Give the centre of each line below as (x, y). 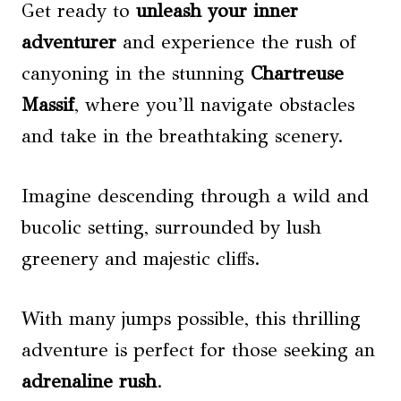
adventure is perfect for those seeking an (198, 350)
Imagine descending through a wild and (195, 196)
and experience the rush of (236, 42)
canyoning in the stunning (136, 73)
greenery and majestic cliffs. (141, 259)
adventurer (69, 42)
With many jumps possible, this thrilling (191, 319)
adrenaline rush (89, 381)
